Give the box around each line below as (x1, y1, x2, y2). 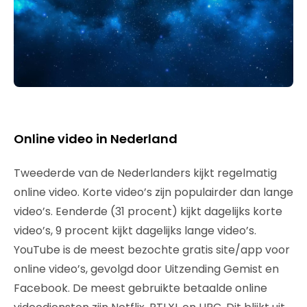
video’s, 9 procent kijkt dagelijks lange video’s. (14, 222, 256, 238)
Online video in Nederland (14, 130, 177, 147)
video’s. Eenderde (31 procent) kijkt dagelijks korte (14, 203, 282, 219)
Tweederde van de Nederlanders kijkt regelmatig (14, 164, 277, 181)
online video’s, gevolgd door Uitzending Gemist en (14, 260, 279, 277)
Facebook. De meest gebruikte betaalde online (14, 280, 267, 296)
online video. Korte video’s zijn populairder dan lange (14, 184, 293, 200)
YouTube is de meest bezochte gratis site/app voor (14, 241, 290, 258)
